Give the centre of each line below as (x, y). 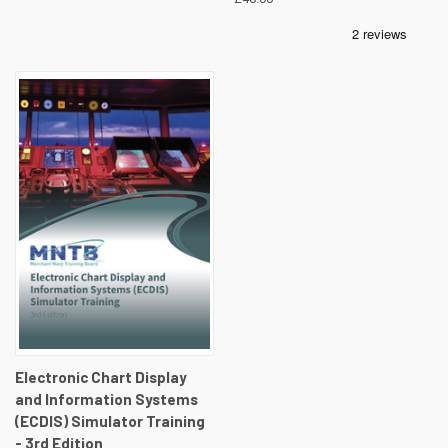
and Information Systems (106, 399)
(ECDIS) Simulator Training (110, 421)
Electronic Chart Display (101, 377)
